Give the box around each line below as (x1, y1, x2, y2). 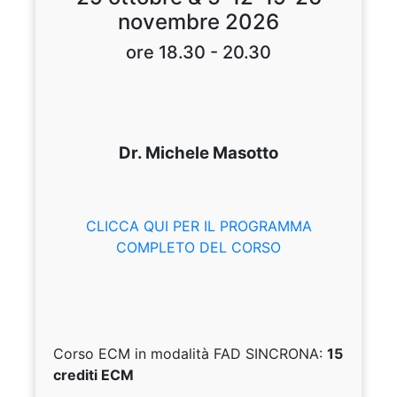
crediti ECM (53, 366, 134, 385)
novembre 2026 (118, 9, 279, 35)
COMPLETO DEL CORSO (116, 238, 281, 257)
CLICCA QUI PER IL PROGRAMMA (85, 217, 312, 236)
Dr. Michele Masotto (119, 143, 278, 164)
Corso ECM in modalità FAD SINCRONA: (53, 345, 327, 363)
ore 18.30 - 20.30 (126, 42, 271, 64)
